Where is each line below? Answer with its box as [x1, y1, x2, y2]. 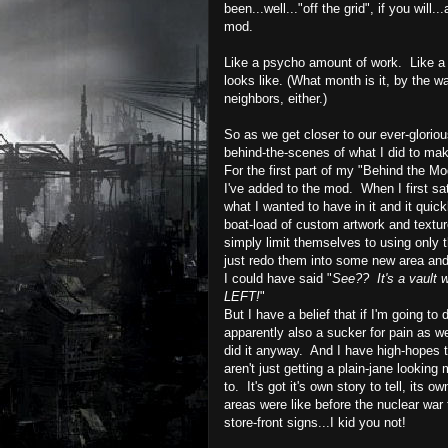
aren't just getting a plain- [224, 360, 369, 376]
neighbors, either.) [224, 90, 327, 106]
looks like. [224, 72, 287, 88]
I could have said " [224, 270, 332, 286]
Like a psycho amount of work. [224, 54, 410, 70]
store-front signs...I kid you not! [224, 414, 406, 430]
